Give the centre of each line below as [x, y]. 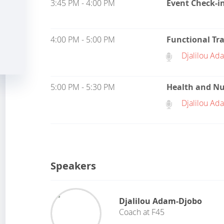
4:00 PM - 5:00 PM [83, 39]
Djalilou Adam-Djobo [161, 201]
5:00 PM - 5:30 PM [83, 87]
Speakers [73, 166]
